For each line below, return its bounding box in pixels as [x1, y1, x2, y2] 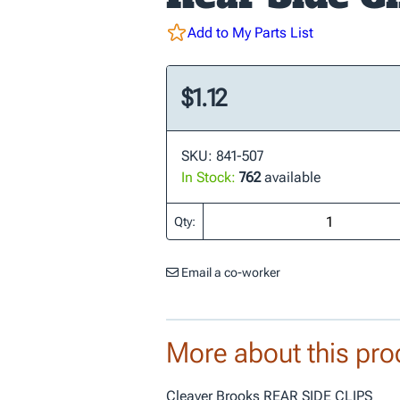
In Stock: [181, 169, 236, 186]
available [261, 169, 321, 186]
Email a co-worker [179, 265, 280, 279]
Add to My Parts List [187, 24, 313, 41]
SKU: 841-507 [181, 147, 263, 164]
